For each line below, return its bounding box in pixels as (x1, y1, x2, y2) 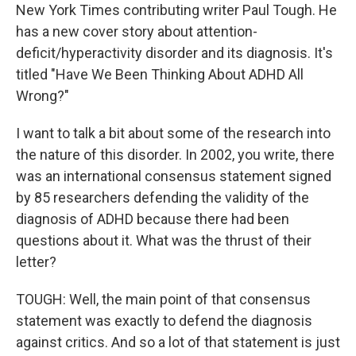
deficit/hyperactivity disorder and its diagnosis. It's (16, 44, 333, 61)
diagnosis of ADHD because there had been (16, 211, 289, 227)
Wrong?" (16, 87, 69, 104)
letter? (16, 253, 56, 270)
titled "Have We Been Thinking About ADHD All (16, 66, 304, 83)
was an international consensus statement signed (16, 168, 331, 184)
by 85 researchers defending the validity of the (16, 189, 309, 206)
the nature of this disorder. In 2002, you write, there (16, 146, 335, 163)
